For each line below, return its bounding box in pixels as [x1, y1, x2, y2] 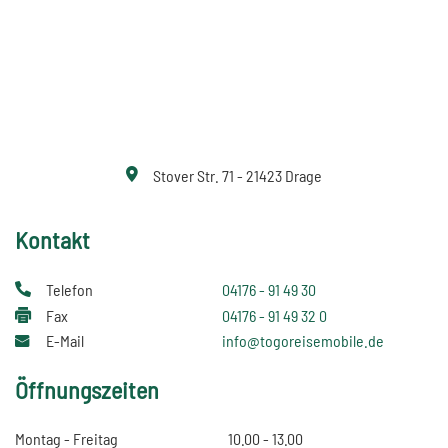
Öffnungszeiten [15, 375, 159, 405]
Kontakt [15, 225, 90, 255]
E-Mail [46, 331, 84, 351]
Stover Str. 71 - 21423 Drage [153, 165, 322, 185]
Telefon [46, 280, 93, 300]
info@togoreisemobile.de [222, 331, 384, 351]
